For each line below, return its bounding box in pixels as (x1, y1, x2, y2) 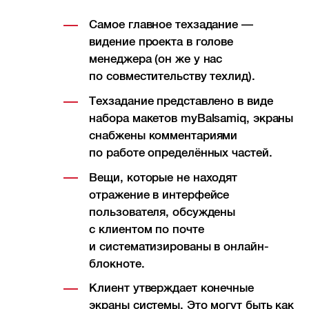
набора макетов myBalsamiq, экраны (89, 111, 294, 125)
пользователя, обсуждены (89, 205, 236, 219)
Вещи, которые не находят (89, 170, 238, 184)
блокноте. (89, 257, 145, 270)
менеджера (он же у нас (89, 52, 223, 66)
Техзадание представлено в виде (89, 94, 273, 108)
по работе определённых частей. (89, 146, 272, 159)
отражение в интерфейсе (89, 188, 230, 201)
